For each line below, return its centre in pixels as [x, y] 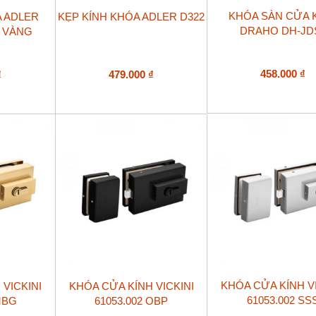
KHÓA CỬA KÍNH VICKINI [131, 286]
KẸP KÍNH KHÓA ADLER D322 [132, 17]
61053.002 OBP [132, 301]
